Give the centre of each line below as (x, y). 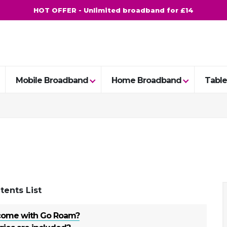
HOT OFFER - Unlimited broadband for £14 (113, 10)
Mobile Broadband (52, 80)
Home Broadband (147, 80)
